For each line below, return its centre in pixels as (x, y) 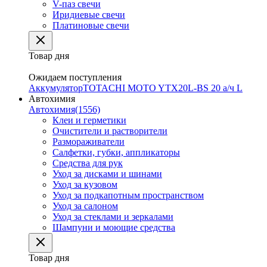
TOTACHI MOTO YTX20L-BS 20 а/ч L (163, 88)
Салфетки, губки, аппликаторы (116, 152)
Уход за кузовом (85, 184)
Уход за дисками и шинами (107, 174)
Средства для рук (88, 163)
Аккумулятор (56, 88)
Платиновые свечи (91, 25)
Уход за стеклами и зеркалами (113, 217)
